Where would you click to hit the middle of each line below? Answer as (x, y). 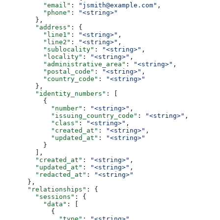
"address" (37, 27)
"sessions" (39, 196)
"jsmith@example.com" (118, 5)
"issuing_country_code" (71, 115)
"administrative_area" (65, 64)
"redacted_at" (45, 174)
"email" (37, 5)
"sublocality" (49, 49)
